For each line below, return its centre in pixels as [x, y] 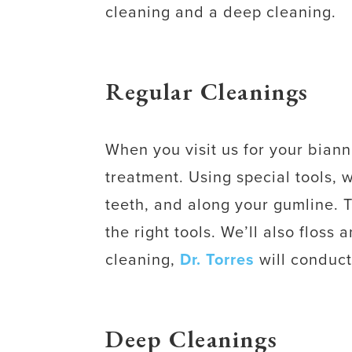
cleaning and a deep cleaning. [221, 12]
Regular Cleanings [207, 91]
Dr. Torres [218, 260]
